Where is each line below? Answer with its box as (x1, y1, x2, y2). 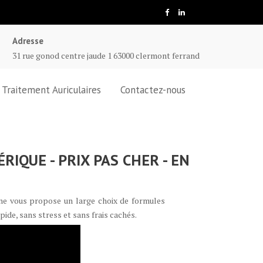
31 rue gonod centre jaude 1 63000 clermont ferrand (12, 50, 200, 61)
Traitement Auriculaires (2, 83, 101, 96)
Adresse (12, 35, 43, 46)
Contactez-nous (120, 83, 186, 96)
